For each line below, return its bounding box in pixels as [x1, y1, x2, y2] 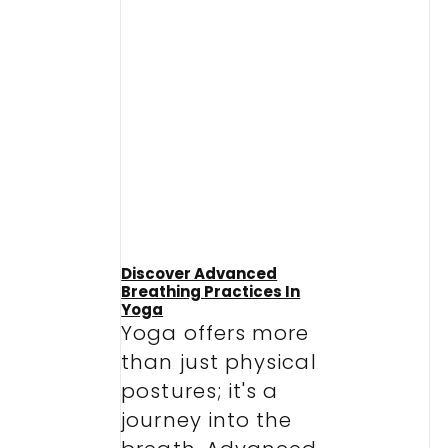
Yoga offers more [121, 318, 310, 347]
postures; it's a [121, 376, 279, 405]
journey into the [121, 405, 293, 434]
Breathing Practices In [121, 280, 301, 302]
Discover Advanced [121, 262, 278, 284]
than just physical [121, 347, 317, 376]
